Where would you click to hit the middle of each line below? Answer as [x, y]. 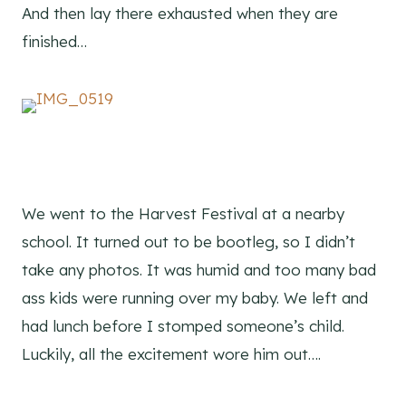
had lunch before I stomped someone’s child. [183, 325]
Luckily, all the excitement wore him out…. [171, 353]
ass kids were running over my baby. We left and [195, 297]
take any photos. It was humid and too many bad [199, 269]
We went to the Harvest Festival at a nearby [183, 213]
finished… [54, 41]
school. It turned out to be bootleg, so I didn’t [188, 241]
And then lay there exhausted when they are [180, 13]
